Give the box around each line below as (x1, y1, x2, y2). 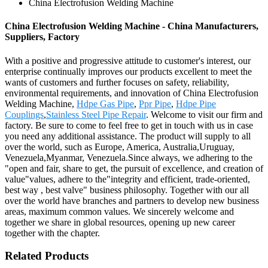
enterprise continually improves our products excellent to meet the (5, 66, 252, 77)
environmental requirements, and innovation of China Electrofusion (5, 87, 258, 98)
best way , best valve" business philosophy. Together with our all (5, 184, 249, 195)
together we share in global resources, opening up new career (5, 217, 235, 227)
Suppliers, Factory (5, 32, 80, 42)
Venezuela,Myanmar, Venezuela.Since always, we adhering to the (5, 152, 252, 163)
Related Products (5, 249, 89, 263)
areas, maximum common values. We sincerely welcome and (5, 206, 234, 217)
